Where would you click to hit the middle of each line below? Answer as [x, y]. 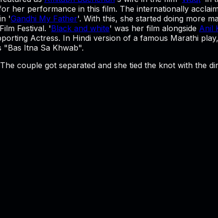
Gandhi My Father [44, 18]
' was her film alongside [154, 28]
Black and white [80, 28]
